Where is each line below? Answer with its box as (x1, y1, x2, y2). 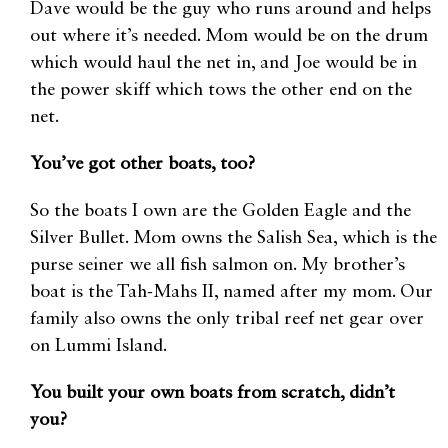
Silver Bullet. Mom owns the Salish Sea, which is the (30, 229, 437, 248)
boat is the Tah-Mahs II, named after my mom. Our (30, 283, 433, 302)
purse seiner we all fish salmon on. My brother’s (30, 256, 405, 275)
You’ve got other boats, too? (30, 155, 260, 174)
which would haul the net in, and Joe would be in (30, 54, 417, 73)
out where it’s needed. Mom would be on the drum (30, 27, 428, 46)
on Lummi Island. (30, 337, 167, 356)
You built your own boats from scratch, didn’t (30, 384, 395, 403)
